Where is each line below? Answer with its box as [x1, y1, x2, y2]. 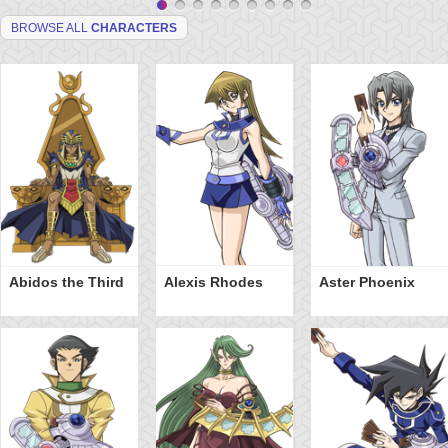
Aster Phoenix [318, 274, 415, 291]
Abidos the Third [8, 274, 124, 291]
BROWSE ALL [11, 20, 91, 35]
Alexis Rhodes [163, 274, 263, 291]
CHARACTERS [91, 20, 177, 35]
